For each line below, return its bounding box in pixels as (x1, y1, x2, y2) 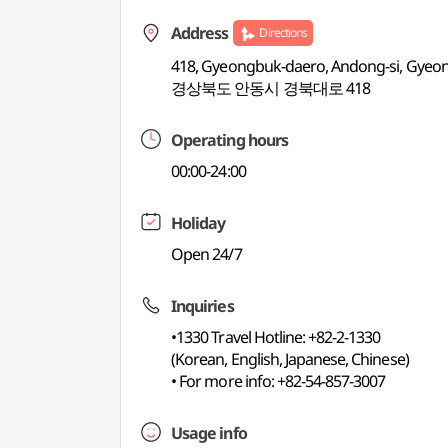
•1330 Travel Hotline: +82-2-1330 (171, 326, 381, 348)
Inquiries (171, 295, 234, 317)
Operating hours (171, 129, 288, 151)
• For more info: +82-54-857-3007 (171, 370, 386, 392)
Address (171, 22, 229, 44)
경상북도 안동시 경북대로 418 (171, 77, 370, 99)
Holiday (171, 212, 226, 234)
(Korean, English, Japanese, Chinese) (171, 348, 409, 370)
